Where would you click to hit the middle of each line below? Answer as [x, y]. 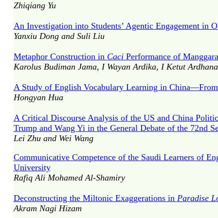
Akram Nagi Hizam [47, 208]
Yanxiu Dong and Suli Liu [59, 36]
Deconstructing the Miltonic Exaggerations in [95, 198]
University [32, 167]
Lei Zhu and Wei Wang [53, 138]
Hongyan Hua [38, 97]
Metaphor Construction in [60, 56]
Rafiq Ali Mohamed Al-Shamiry [69, 178]
